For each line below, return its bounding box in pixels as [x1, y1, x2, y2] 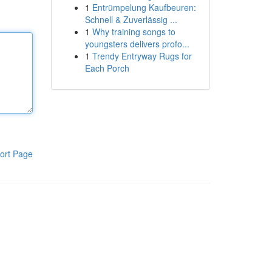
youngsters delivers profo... [84, 38, 189, 50]
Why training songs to [92, 25, 175, 38]
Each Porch [84, 62, 129, 74]
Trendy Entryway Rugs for [92, 50, 192, 62]
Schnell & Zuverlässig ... [84, 13, 177, 25]
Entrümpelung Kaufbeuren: [92, 1, 196, 13]
